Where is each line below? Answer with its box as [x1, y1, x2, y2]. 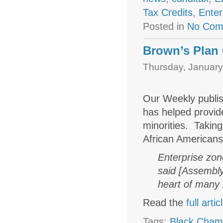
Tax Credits [143, 6, 193, 18]
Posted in [143, 20, 188, 32]
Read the [143, 197, 187, 208]
